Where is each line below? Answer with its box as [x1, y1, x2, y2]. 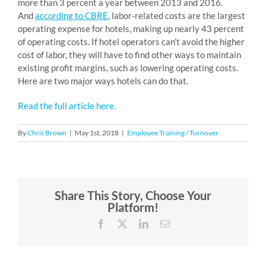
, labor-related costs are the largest [108, 9, 245, 21]
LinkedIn [148, 218, 182, 228]
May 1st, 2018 [75, 128, 119, 137]
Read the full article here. [18, 100, 116, 111]
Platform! [107, 199, 159, 214]
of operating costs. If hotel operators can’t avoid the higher [18, 36, 245, 47]
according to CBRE [35, 9, 108, 21]
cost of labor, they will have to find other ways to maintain [18, 49, 241, 60]
